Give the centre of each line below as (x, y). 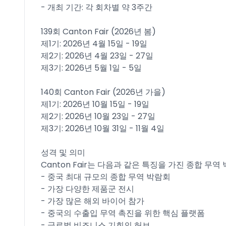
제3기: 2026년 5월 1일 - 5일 (91, 68)
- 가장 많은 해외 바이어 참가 (93, 201)
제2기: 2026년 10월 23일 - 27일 (98, 116)
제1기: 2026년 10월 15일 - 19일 (95, 104)
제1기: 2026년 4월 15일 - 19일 (94, 44)
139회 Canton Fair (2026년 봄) (98, 32)
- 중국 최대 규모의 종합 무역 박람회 (106, 177)
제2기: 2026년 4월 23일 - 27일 (97, 56)
